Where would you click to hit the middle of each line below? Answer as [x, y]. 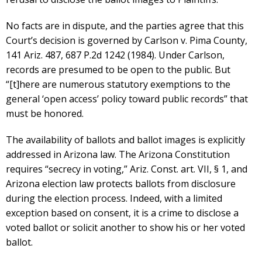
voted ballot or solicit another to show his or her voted [125, 228]
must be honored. [45, 114]
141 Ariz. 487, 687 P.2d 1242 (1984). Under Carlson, [115, 55]
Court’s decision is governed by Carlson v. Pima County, [127, 41]
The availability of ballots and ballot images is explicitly [125, 140]
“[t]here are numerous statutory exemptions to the [118, 85]
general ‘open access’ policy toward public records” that [127, 99]
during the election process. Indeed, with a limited [114, 199]
